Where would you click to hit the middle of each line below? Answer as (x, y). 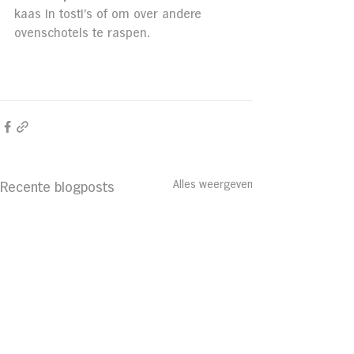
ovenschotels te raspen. (82, 33)
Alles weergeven (213, 185)
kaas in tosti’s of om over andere (110, 14)
